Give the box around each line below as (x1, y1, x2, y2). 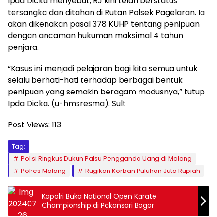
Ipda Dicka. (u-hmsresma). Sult (8, 97, 126, 109)
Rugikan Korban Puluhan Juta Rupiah (85, 166, 200, 175)
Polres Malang (21, 166, 66, 175)
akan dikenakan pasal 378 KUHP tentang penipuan (8, 18, 200, 30)
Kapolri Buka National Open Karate (42, 191, 156, 201)
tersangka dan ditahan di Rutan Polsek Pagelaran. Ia (8, 6, 205, 18)
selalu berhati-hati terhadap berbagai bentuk (8, 74, 183, 86)
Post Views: (8, 119, 50, 130)
